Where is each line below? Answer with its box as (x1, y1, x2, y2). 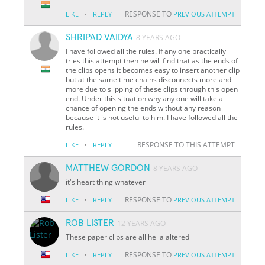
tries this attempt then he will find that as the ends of (66, 55, 238, 66)
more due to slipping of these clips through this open (66, 83, 238, 94)
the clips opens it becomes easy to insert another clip (66, 64, 240, 75)
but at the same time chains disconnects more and (66, 74, 232, 85)
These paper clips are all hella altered (66, 231, 190, 242)
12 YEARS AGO (117, 218, 166, 228)
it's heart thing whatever (66, 176, 146, 187)
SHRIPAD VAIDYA (66, 32, 134, 42)
